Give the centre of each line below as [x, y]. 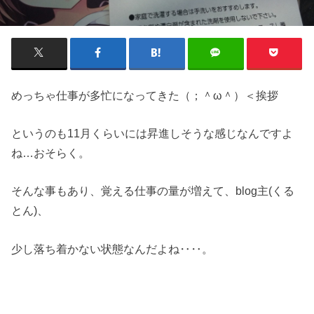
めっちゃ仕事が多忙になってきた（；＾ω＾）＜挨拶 [145, 95]
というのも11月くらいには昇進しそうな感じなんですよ [152, 133]
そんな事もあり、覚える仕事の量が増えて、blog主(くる [153, 191]
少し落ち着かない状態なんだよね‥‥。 [112, 248]
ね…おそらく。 [51, 152]
